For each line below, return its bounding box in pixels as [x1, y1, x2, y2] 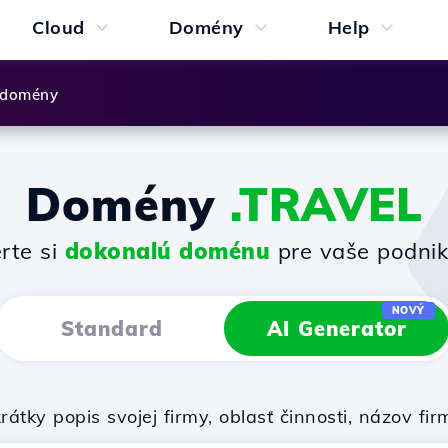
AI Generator [266, 316, 407, 341]
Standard [60, 316, 163, 341]
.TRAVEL [229, 176, 423, 232]
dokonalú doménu [64, 237, 271, 265]
